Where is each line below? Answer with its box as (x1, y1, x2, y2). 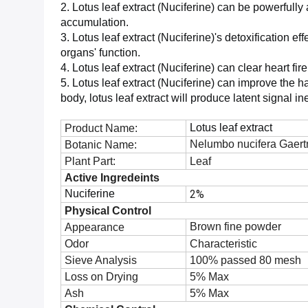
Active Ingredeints (65, 172, 159, 184)
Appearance (65, 221, 124, 233)
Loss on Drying (65, 271, 138, 283)
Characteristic (190, 238, 257, 250)
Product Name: (65, 122, 137, 134)
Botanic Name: (65, 139, 137, 151)
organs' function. (60, 47, 140, 58)
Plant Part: (65, 155, 115, 167)
